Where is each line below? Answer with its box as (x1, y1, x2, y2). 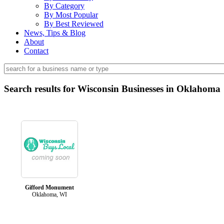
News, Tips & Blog (24, 28, 85, 37)
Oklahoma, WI (32, 190, 67, 198)
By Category (44, 1, 84, 10)
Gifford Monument (25, 183, 74, 191)
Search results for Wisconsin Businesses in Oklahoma (4, 83, 220, 94)
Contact (24, 46, 48, 55)
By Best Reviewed (44, 19, 103, 28)
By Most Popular (44, 10, 98, 19)
